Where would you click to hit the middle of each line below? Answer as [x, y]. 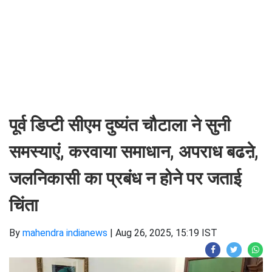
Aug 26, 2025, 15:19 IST [166, 233]
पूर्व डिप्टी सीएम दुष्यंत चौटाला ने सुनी [120, 125]
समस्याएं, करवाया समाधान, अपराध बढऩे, [134, 152]
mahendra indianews [65, 233]
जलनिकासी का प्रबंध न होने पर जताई [125, 178]
